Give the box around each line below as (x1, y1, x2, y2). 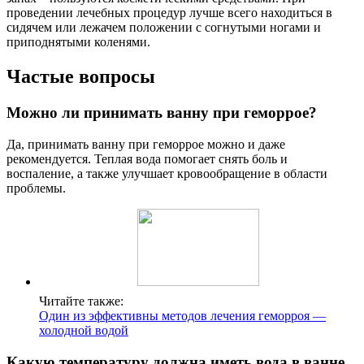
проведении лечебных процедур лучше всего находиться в (6, 6, 332, 20)
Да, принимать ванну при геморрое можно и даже (6, 136, 285, 151)
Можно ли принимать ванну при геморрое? (6, 104, 317, 122)
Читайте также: (39, 293, 123, 308)
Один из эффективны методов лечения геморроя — (39, 308, 326, 323)
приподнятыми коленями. (6, 35, 150, 50)
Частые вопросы (6, 66, 155, 88)
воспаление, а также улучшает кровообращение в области (6, 166, 327, 180)
